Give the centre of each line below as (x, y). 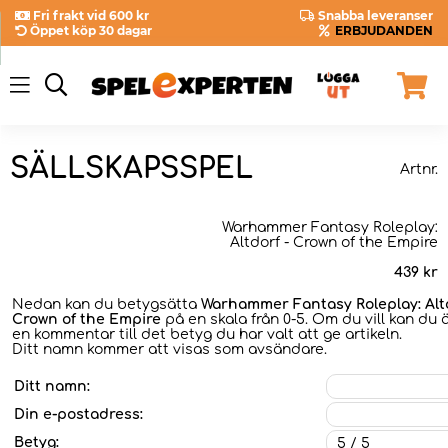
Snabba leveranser (375, 15)
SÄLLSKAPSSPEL (131, 169)
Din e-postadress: (78, 414)
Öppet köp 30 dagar (91, 30)
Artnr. (419, 169)
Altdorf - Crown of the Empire (334, 242)
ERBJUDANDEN (384, 30)
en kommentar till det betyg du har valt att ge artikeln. (207, 334)
